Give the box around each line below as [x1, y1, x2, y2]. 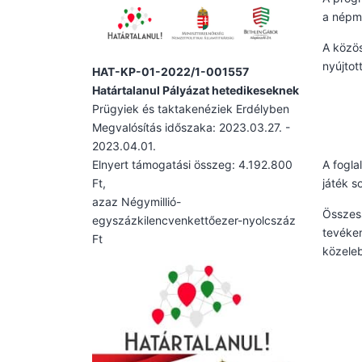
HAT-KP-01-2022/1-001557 [92, 64, 249, 78]
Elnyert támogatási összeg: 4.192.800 [92, 157, 293, 171]
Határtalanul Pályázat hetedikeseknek [92, 82, 299, 97]
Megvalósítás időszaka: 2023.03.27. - [92, 120, 290, 134]
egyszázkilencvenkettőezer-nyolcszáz [92, 213, 296, 227]
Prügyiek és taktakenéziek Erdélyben [92, 101, 289, 116]
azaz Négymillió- [92, 194, 181, 208]
